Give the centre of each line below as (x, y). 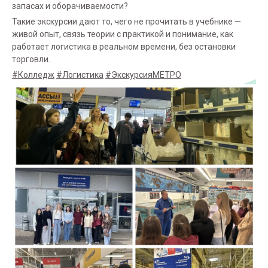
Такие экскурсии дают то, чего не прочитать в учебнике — (127, 22)
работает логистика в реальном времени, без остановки (124, 47)
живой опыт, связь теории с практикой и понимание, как (123, 34)
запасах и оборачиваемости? (70, 6)
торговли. (31, 59)
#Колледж (33, 75)
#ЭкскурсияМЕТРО (143, 75)
